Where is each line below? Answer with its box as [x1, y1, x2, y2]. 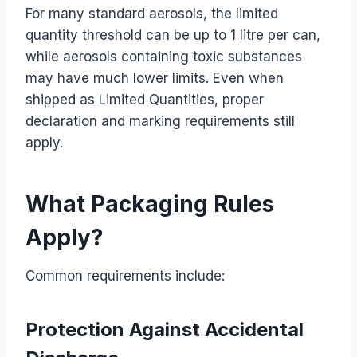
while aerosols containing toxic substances [25, 48, 302, 65]
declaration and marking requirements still [25, 112, 295, 129]
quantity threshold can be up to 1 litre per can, [25, 26, 320, 43]
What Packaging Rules [25, 190, 274, 218]
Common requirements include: [25, 267, 225, 284]
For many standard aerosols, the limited [25, 5, 278, 22]
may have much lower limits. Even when [25, 69, 284, 86]
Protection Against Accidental [25, 317, 304, 341]
